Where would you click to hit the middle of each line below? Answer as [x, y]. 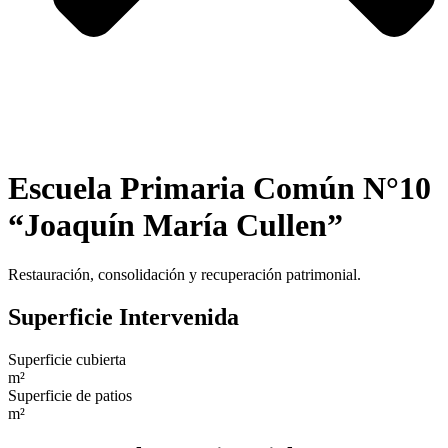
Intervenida [179, 316]
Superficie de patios [70, 395]
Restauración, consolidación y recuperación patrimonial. [184, 274]
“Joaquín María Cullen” [175, 225]
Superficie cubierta [67, 359]
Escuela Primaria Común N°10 [219, 188]
